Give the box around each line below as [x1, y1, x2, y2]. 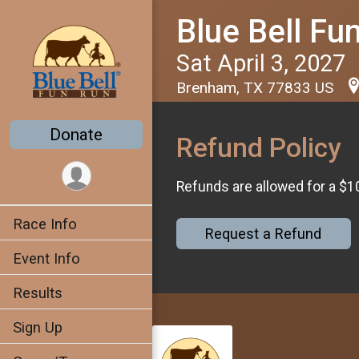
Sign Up [13, 319, 63, 337]
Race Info [13, 216, 77, 233]
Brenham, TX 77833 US [176, 79, 337, 97]
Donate [50, 125, 103, 145]
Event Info [13, 250, 80, 268]
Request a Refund [205, 225, 322, 243]
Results [13, 284, 63, 302]
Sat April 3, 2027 [176, 50, 345, 77]
